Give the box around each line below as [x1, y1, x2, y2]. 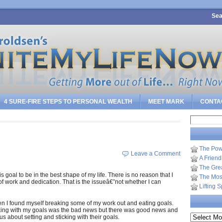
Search [190, 114, 209, 121]
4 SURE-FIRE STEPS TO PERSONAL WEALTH [4, 98, 132, 105]
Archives [190, 212, 213, 219]
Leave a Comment [131, 150, 180, 157]
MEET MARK [148, 98, 184, 105]
